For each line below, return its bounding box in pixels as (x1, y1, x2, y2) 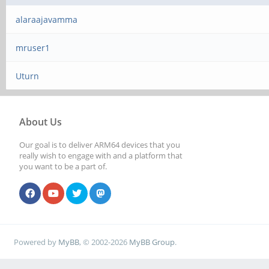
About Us (19, 115, 62, 128)
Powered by (14, 236, 59, 247)
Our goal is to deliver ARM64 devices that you (19, 139, 180, 150)
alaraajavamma (16, 14, 78, 25)
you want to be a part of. (19, 161, 107, 172)
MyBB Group (129, 236, 175, 247)
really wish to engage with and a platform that (19, 150, 183, 161)
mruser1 (16, 42, 50, 53)
